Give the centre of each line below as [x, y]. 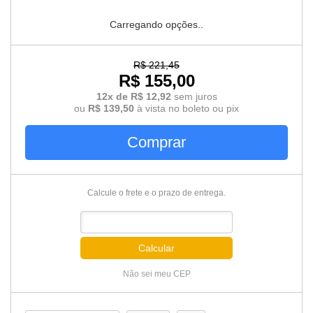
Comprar [156, 142]
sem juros [195, 96]
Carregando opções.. [156, 24]
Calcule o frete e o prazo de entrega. [156, 193]
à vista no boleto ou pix [187, 108]
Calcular [156, 248]
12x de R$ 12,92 [133, 96]
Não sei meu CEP [156, 274]
